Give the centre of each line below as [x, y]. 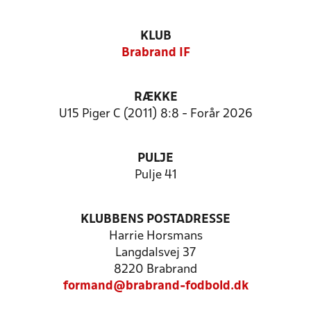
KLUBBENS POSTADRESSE [155, 220]
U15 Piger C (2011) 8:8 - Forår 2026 [155, 114]
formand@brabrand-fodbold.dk [155, 286]
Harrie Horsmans [155, 236]
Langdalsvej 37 [155, 253]
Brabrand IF [155, 53]
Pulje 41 [155, 175]
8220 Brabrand [155, 270]
